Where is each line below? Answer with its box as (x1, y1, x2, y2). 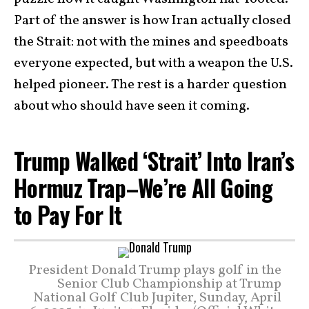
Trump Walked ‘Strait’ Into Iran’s (14, 143, 295, 178)
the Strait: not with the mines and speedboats (14, 32, 288, 52)
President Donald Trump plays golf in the (28, 260, 281, 280)
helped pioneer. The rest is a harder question (14, 75, 287, 94)
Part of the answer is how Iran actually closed (14, 11, 291, 30)
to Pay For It (14, 197, 122, 232)
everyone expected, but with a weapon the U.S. (14, 54, 293, 73)
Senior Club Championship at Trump (57, 274, 281, 294)
